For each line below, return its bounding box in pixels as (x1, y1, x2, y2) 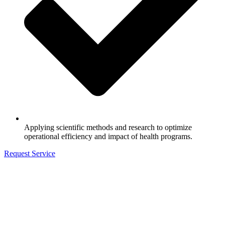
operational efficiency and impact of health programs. (24, 132, 192, 141)
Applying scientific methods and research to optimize (24, 123, 192, 132)
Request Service (4, 149, 55, 158)
